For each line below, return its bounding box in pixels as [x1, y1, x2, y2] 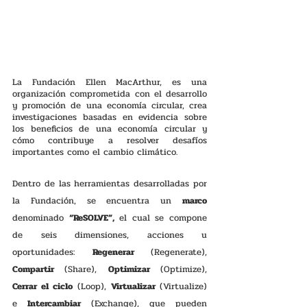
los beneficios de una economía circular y [12, 121, 207, 136]
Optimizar [108, 262, 161, 276]
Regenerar [92, 245, 151, 259]
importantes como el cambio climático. [12, 145, 181, 159]
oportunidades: [12, 245, 93, 259]
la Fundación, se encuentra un [12, 193, 182, 208]
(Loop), [77, 279, 111, 293]
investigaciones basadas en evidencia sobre [12, 110, 207, 124]
